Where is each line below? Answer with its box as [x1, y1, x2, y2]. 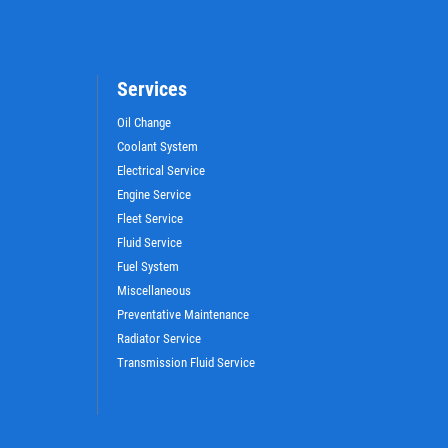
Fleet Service [116, 210, 183, 226]
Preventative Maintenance [116, 306, 249, 322]
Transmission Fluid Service [116, 354, 255, 370]
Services [116, 76, 187, 101]
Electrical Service [116, 162, 205, 178]
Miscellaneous [116, 282, 191, 298]
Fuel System [116, 258, 179, 274]
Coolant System [116, 138, 198, 154]
